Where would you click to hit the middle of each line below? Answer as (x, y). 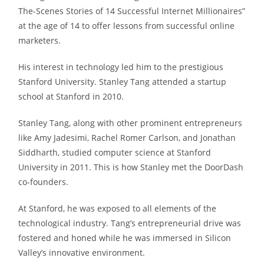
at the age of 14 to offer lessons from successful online (127, 25)
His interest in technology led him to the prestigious (121, 67)
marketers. (40, 40)
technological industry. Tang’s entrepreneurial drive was (130, 223)
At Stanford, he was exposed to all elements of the (118, 208)
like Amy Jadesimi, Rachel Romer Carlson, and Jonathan (127, 137)
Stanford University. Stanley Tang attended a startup (123, 81)
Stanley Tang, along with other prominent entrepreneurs (131, 123)
